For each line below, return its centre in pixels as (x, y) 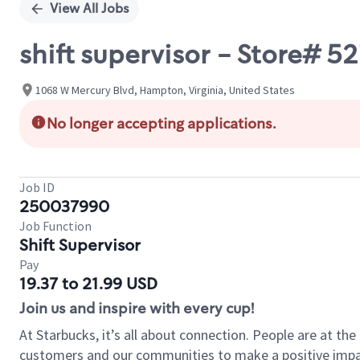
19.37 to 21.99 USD (88, 284)
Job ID (37, 187)
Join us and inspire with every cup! (137, 309)
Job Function (55, 226)
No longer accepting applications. (162, 124)
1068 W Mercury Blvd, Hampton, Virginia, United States (165, 90)
